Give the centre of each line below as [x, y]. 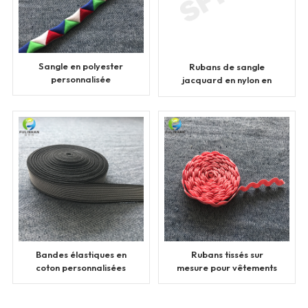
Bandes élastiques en [81, 255]
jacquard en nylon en [227, 80]
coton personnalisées [81, 268]
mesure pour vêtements [227, 268]
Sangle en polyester [81, 66]
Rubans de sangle [227, 67]
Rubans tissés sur [227, 255]
